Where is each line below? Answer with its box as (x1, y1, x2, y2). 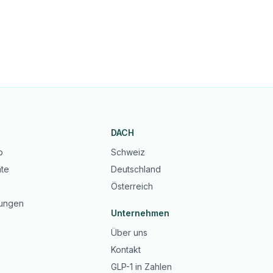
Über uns (111, 227, 148, 238)
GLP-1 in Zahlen (111, 261, 172, 272)
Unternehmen (111, 208, 170, 218)
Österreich (111, 181, 154, 191)
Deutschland (111, 164, 161, 174)
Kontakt (111, 244, 141, 255)
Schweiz (111, 147, 146, 157)
